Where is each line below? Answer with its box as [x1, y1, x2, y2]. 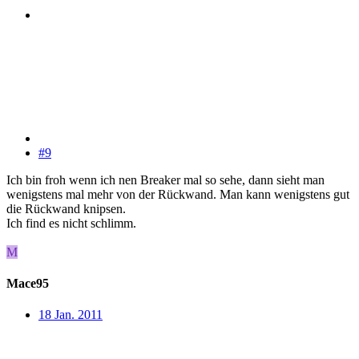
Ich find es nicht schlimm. [6, 216, 136, 230]
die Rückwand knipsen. [6, 201, 126, 216]
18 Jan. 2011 [38, 308, 103, 322]
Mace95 [6, 276, 49, 291]
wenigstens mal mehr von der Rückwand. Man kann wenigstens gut [6, 187, 349, 201]
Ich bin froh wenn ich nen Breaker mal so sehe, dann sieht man [6, 172, 325, 187]
